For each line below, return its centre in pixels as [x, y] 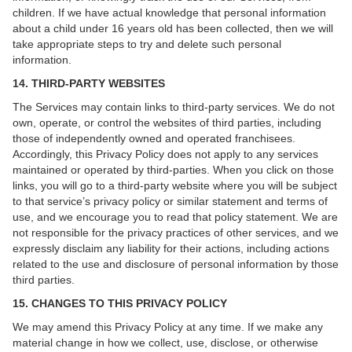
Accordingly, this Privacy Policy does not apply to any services [165, 154]
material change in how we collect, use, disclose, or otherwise [165, 343]
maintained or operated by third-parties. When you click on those [173, 170]
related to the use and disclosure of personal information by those [176, 264]
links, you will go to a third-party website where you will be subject [175, 185]
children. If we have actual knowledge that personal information [169, 13]
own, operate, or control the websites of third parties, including [167, 123]
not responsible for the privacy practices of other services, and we [176, 233]
